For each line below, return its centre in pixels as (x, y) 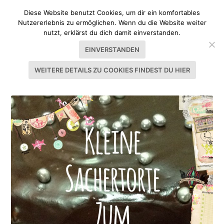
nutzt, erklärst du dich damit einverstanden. (112, 32)
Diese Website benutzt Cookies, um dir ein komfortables (112, 12)
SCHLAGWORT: (44, 81)
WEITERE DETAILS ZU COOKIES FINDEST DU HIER (112, 70)
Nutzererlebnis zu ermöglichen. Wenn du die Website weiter (112, 22)
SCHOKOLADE (107, 81)
